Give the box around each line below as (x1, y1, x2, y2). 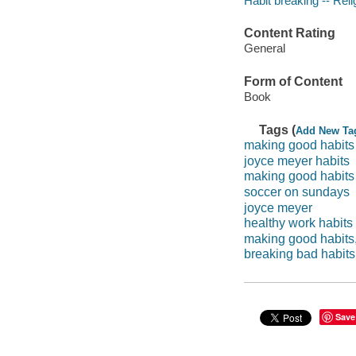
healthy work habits (243, 216, 353, 230)
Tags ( (259, 122, 296, 137)
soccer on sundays (243, 184, 350, 199)
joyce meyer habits (243, 153, 350, 168)
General (243, 41, 285, 56)
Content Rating (243, 25, 335, 40)
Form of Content (243, 74, 342, 88)
